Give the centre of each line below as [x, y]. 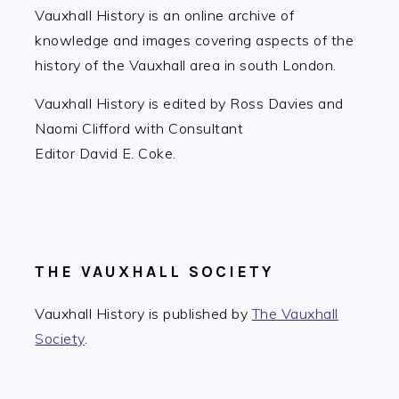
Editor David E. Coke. [106, 153]
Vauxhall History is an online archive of [165, 15]
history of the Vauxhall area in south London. [186, 65]
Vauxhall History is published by [143, 313]
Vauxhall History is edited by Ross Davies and [189, 103]
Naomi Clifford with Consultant [139, 128]
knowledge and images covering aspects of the [195, 40]
